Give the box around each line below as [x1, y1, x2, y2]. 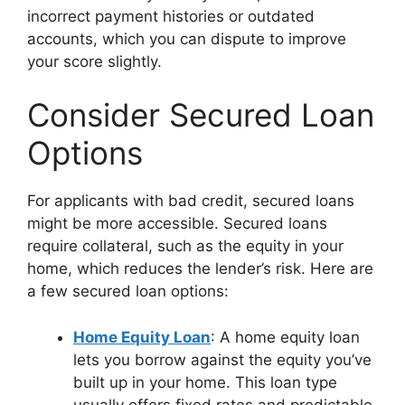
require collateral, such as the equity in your [27, 237, 344, 256]
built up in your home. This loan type [73, 372, 337, 391]
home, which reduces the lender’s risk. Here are [27, 259, 373, 278]
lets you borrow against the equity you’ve [73, 350, 372, 369]
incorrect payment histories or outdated [27, 6, 315, 25]
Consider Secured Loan [27, 96, 374, 135]
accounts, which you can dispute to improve [27, 29, 346, 48]
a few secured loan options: [27, 282, 229, 301]
